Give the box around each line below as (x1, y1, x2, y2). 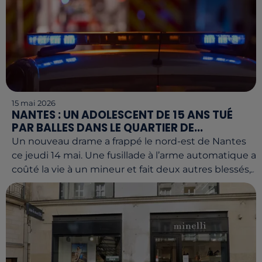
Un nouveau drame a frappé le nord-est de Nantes (12, 136, 246, 147)
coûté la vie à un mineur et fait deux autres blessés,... (12, 164, 256, 175)
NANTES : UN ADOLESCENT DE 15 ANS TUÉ (12, 107, 233, 123)
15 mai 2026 (12, 98, 56, 108)
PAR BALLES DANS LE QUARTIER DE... (12, 120, 203, 136)
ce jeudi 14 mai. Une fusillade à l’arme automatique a (12, 150, 256, 161)
